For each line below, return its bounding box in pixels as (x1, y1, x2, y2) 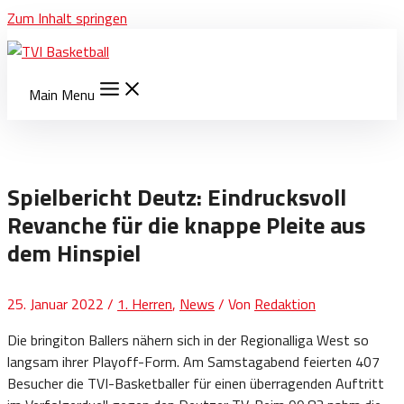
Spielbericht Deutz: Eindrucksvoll (7, 179, 346, 215)
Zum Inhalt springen (7, 7, 127, 29)
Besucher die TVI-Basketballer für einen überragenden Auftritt (7, 372, 384, 394)
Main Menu (29, 84, 95, 106)
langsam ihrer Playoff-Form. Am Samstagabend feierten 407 (7, 350, 380, 372)
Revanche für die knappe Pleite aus (7, 207, 365, 243)
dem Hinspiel (7, 234, 141, 271)
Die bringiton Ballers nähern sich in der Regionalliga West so (7, 328, 369, 351)
